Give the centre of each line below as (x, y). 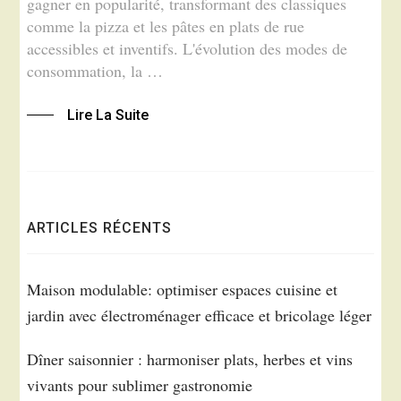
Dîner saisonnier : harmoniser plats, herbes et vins (190, 358)
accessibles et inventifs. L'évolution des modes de (188, 49)
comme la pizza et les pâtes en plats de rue (166, 26)
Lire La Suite (108, 115)
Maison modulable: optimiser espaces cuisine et (183, 289)
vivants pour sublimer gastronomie (140, 384)
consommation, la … (95, 71)
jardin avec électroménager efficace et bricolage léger (200, 315)
